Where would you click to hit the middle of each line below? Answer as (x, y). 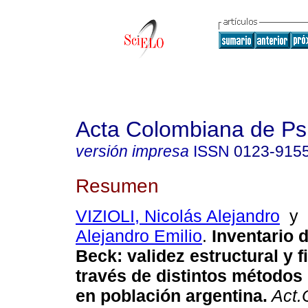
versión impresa (132, 151)
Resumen (117, 185)
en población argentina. (172, 296)
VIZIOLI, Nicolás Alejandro (178, 216)
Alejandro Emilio (139, 236)
